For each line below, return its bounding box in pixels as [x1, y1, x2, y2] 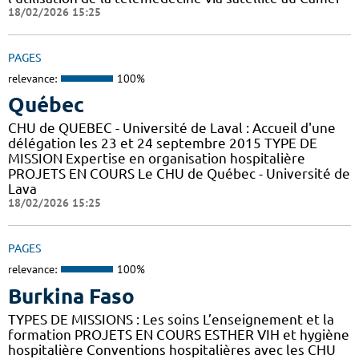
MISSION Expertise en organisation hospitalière [8, 151, 305, 167]
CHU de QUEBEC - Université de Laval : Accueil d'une [8, 120, 336, 136]
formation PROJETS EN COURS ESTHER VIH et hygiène [8, 326, 349, 342]
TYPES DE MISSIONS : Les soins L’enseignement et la [8, 311, 334, 327]
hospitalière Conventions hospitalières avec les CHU [8, 341, 336, 357]
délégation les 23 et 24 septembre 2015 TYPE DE [8, 135, 317, 151]
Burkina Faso [8, 284, 135, 308]
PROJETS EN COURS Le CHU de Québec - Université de [8, 166, 350, 182]
